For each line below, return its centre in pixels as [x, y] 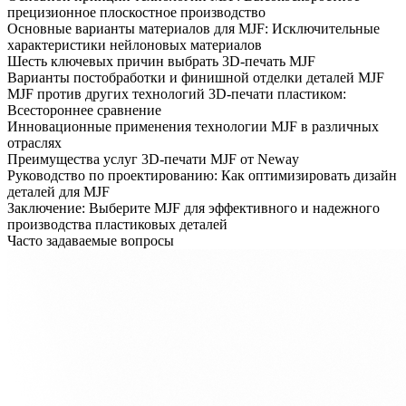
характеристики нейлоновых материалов [135, 44]
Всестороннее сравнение [84, 110]
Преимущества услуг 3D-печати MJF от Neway [153, 159]
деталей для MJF [58, 191]
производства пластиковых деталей [117, 224]
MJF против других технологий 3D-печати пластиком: [177, 93]
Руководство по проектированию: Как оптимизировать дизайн [202, 175]
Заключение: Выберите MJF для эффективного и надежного [193, 208]
